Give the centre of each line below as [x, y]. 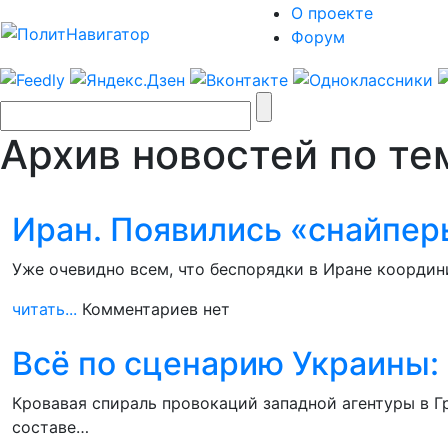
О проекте [332, 13]
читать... [44, 308]
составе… [50, 426]
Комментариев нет [156, 308]
